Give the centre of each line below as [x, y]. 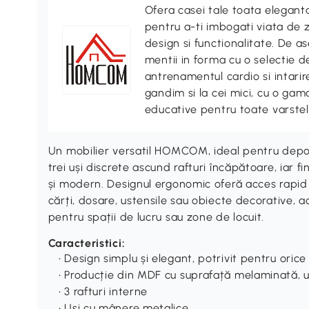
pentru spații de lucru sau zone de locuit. [156, 217]
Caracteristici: [87, 243]
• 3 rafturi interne [103, 291]
